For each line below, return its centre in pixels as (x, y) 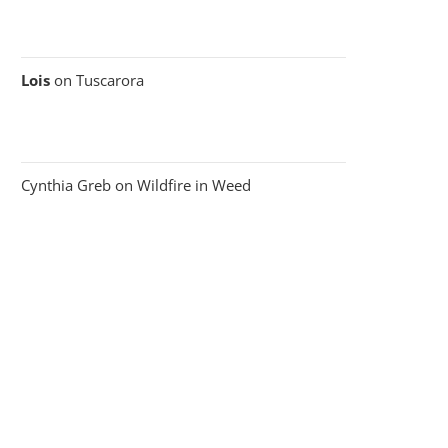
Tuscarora (110, 79)
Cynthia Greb (66, 184)
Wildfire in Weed (194, 184)
